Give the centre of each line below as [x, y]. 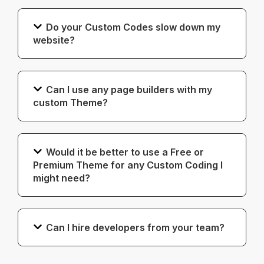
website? [54, 40]
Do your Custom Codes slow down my [133, 27]
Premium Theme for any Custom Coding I [128, 165]
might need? [62, 178]
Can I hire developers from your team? [136, 227]
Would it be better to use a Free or [125, 152]
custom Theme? [70, 102]
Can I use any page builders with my [129, 89]
